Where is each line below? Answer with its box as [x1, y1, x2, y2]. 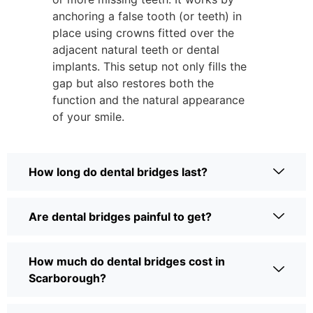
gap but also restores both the [52, 76, 214, 91]
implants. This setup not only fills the [52, 59, 247, 74]
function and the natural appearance [52, 93, 245, 108]
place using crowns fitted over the [52, 26, 234, 41]
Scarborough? [29, 271, 106, 286]
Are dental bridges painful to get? [29, 210, 212, 224]
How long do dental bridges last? [29, 165, 208, 180]
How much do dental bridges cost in [29, 254, 225, 269]
